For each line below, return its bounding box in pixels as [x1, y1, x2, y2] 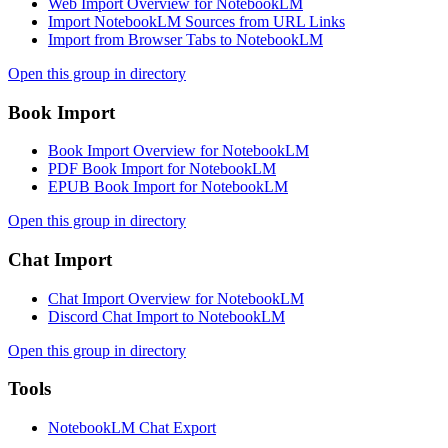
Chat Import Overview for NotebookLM [48, 289, 304, 307]
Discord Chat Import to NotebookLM [48, 307, 285, 325]
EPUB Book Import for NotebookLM [48, 178, 288, 196]
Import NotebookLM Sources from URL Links [48, 12, 345, 30]
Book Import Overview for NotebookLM [48, 142, 309, 160]
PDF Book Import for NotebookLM [48, 160, 276, 178]
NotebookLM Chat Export [48, 419, 216, 437]
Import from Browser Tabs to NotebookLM [48, 30, 323, 48]
